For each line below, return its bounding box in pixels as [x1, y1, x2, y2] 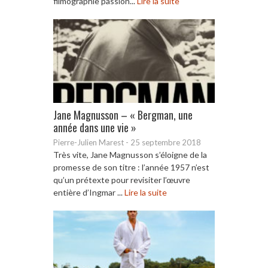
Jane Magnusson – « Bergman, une [53, 106, 193, 123]
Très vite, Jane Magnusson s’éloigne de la [53, 149, 207, 160]
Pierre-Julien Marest [53, 137, 124, 147]
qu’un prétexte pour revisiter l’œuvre [53, 174, 190, 185]
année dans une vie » [53, 119, 136, 135]
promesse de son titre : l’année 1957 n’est [53, 162, 209, 172]
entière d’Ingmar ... [53, 187, 124, 197]
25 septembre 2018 [130, 137, 201, 147]
